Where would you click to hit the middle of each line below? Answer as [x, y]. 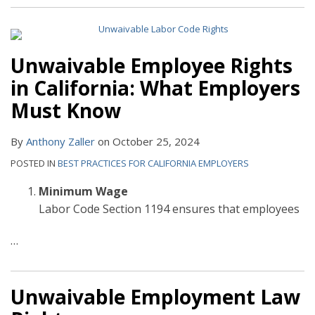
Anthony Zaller [60, 142]
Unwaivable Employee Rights [152, 66]
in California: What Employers [155, 88]
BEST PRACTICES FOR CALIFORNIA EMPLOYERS [153, 163]
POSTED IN [34, 163]
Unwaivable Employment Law [155, 297]
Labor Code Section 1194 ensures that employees [169, 209]
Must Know [66, 111]
